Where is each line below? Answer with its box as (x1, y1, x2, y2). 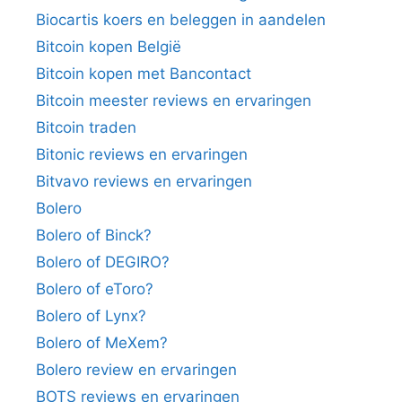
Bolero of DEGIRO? (36, 252, 170, 271)
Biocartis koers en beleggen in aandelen (36, 10, 326, 29)
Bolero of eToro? (36, 279, 153, 298)
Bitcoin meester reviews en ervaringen (36, 91, 311, 109)
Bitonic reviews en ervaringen (36, 144, 248, 163)
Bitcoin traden (36, 118, 136, 136)
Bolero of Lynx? (36, 306, 146, 325)
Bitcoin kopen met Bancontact (36, 64, 251, 83)
